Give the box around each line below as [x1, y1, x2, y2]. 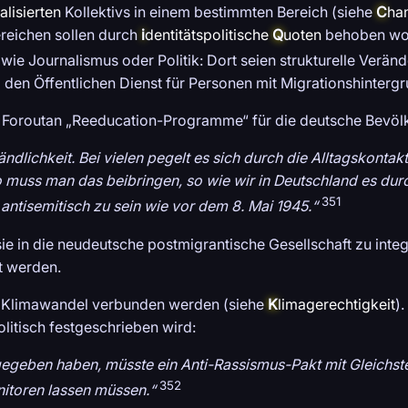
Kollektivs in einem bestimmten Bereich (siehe [61, 3, 376, 22]
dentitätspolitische [145, 25, 269, 45]
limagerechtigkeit [278, 294, 395, 313]
